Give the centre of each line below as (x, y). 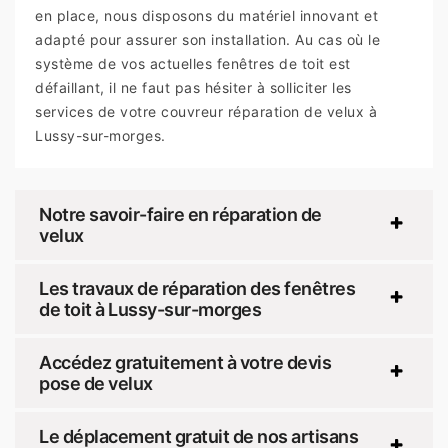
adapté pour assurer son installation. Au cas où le (207, 40)
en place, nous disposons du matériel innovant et (206, 16)
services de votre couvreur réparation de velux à (206, 112)
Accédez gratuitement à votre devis (185, 363)
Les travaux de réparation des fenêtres (197, 289)
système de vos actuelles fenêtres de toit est (193, 64)
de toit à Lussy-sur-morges (150, 310)
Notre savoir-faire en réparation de (180, 215)
